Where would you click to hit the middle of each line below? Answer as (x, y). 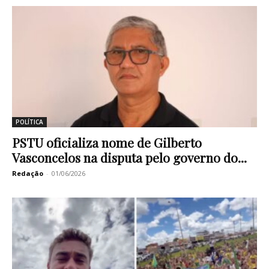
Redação (28, 173)
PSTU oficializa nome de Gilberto (107, 142)
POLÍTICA (29, 122)
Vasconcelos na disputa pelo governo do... (129, 157)
